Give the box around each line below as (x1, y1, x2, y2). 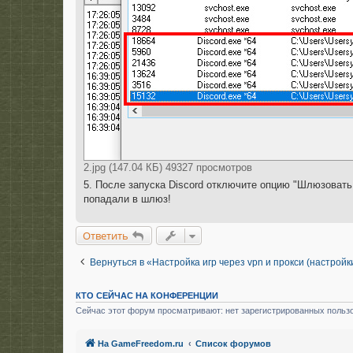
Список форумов (195, 338, 271, 348)
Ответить (83, 229, 128, 243)
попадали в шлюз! (84, 193, 171, 206)
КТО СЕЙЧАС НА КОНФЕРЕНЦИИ (76, 291, 218, 301)
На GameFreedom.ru (98, 338, 184, 348)
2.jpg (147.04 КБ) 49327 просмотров (84, 162, 252, 174)
